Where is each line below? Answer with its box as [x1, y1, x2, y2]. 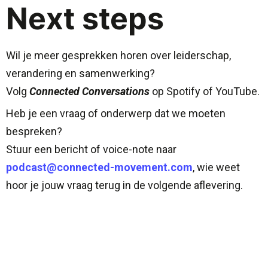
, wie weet [193, 161, 240, 174]
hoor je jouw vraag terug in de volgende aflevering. [6, 179, 243, 192]
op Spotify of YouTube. [150, 85, 260, 98]
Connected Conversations [29, 85, 150, 98]
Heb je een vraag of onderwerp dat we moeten [6, 107, 226, 120]
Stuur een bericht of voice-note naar [6, 143, 176, 156]
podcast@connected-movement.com [6, 161, 193, 174]
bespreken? [6, 125, 62, 138]
